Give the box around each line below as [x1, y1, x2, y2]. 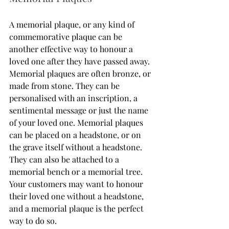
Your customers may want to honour [9, 178, 145, 189]
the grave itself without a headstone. [9, 141, 144, 152]
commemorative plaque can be [9, 31, 124, 42]
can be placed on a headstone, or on [9, 129, 143, 140]
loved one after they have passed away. [9, 55, 152, 66]
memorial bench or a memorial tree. [9, 166, 145, 177]
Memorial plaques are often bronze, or [9, 67, 153, 79]
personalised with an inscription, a [9, 92, 140, 103]
